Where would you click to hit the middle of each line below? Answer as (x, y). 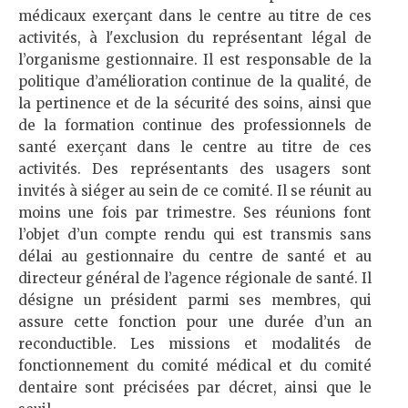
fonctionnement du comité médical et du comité (195, 366)
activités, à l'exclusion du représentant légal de (195, 38)
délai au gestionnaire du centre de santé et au (195, 256)
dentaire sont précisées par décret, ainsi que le (195, 388)
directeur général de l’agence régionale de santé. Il (195, 278)
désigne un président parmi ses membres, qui (195, 300)
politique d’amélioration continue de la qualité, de (195, 82)
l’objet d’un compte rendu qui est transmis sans (195, 235)
